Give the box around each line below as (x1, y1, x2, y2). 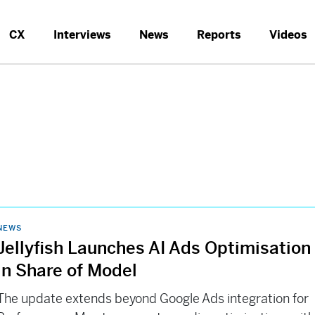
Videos (269, 27, 307, 42)
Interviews (53, 27, 111, 42)
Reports (197, 27, 241, 42)
